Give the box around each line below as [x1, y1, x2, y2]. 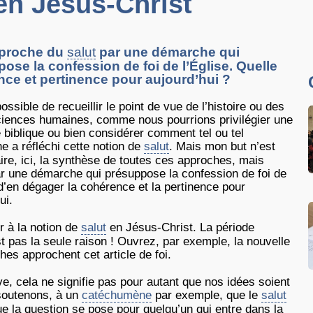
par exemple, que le [152, 289, 261, 302]
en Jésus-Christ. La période [106, 221, 254, 234]
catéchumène [82, 289, 152, 302]
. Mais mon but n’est [169, 140, 275, 153]
